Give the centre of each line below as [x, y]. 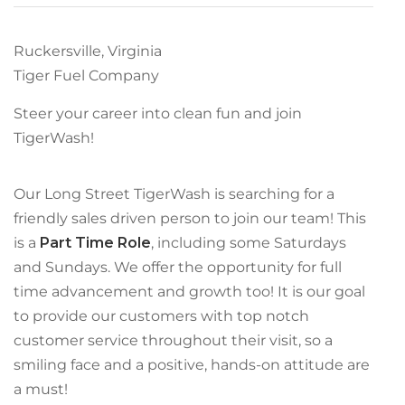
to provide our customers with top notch [161, 316]
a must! [41, 389]
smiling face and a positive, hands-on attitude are [192, 365]
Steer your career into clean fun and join [158, 113]
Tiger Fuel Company [86, 75]
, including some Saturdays [249, 243]
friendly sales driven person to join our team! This [190, 218]
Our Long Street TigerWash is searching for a [174, 194]
